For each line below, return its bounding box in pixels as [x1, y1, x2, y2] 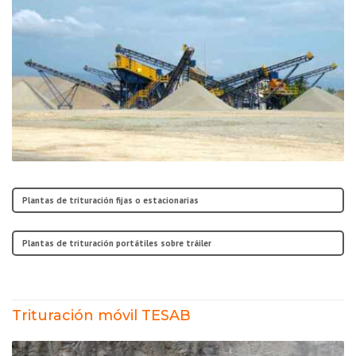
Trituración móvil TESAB [12, 307, 191, 325]
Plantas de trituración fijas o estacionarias [22, 195, 199, 207]
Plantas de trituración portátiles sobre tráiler [22, 237, 211, 249]
